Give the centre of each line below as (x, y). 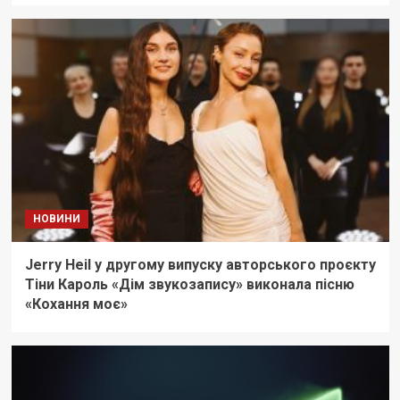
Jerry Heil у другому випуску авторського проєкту (200, 265)
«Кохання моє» (76, 304)
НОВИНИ (56, 219)
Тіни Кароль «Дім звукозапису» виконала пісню (189, 285)
